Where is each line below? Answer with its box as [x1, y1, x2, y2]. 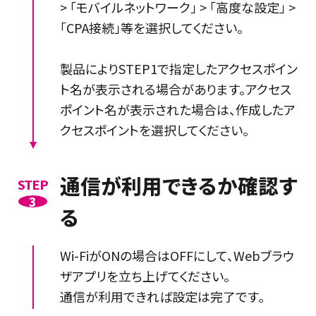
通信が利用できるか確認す [59, 171, 297, 200]
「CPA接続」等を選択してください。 [59, 18, 243, 37]
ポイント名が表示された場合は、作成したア [59, 99, 296, 119]
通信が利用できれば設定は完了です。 [59, 287, 265, 306]
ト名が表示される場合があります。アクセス [59, 79, 291, 98]
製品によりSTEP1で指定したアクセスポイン [59, 59, 298, 78]
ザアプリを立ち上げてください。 [59, 267, 230, 286]
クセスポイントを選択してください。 [59, 120, 249, 139]
